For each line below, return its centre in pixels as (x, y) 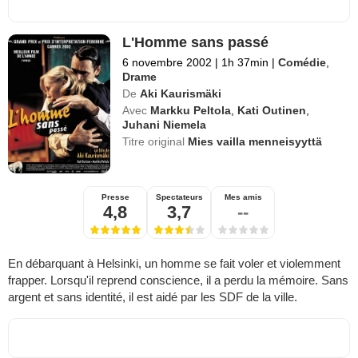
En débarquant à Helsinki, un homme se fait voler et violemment (174, 264)
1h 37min (245, 63)
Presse (115, 197)
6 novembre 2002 (167, 63)
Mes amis (243, 197)
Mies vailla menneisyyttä (255, 142)
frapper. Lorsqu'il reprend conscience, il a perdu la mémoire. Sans (178, 280)
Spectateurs (179, 197)
